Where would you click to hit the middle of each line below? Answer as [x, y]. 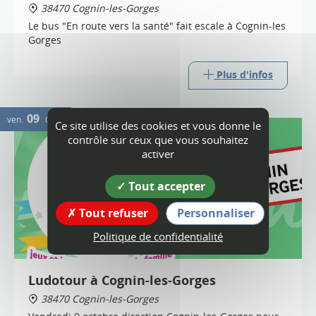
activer [158, 153]
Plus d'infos [245, 74]
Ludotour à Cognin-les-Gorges [122, 280]
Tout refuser [112, 213]
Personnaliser [215, 213]
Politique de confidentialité [158, 236]
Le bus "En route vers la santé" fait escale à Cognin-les [157, 26]
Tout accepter [165, 186]
